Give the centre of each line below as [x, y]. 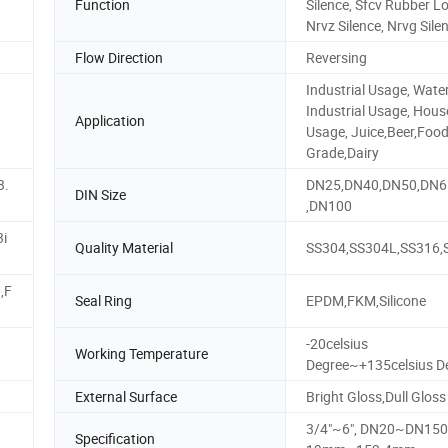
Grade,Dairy [342, 152]
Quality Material [124, 248]
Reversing [336, 57]
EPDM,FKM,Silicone [366, 301]
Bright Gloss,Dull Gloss [376, 396]
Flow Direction [119, 57]
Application [110, 121]
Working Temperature [141, 354]
